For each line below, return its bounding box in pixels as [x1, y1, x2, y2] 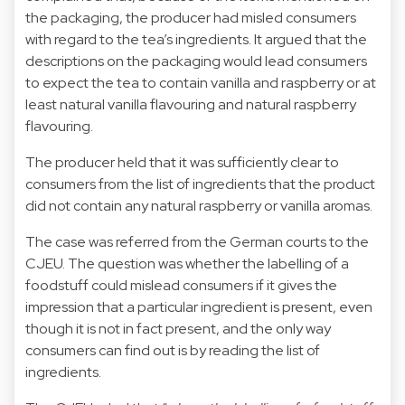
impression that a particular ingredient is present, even [25, 297, 372, 316]
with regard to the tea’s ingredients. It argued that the [25, 29, 367, 49]
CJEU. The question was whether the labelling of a [25, 253, 349, 273]
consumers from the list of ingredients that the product [25, 174, 375, 193]
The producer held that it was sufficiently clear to [25, 152, 339, 172]
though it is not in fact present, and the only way [25, 318, 331, 338]
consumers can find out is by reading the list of [25, 340, 320, 360]
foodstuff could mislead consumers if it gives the [25, 275, 337, 295]
